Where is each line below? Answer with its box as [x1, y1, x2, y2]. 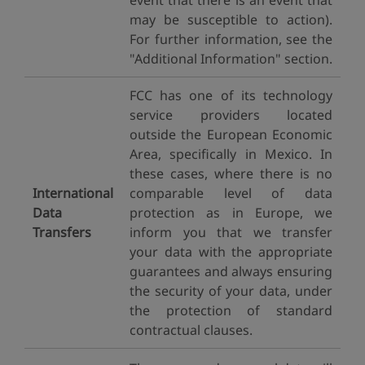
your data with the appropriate [130, 243, 332, 261]
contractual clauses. [130, 321, 253, 339]
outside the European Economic [130, 125, 332, 143]
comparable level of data [130, 184, 332, 202]
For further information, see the [130, 30, 332, 48]
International [33, 184, 113, 202]
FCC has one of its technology [130, 86, 332, 104]
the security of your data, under [130, 282, 332, 300]
